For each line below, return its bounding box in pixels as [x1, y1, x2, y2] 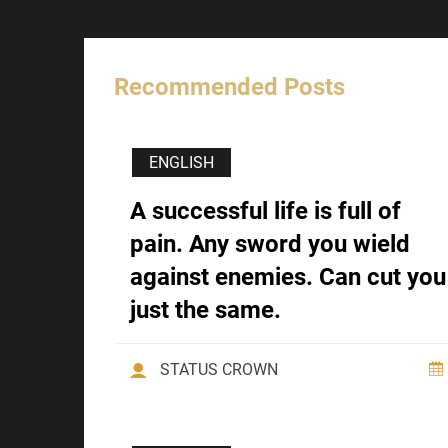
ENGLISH [149, 153, 214, 173]
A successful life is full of [130, 197, 401, 226]
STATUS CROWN [160, 360, 278, 380]
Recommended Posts [114, 73, 345, 102]
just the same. [130, 296, 281, 325]
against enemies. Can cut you [130, 263, 446, 292]
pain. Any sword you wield [130, 230, 410, 259]
